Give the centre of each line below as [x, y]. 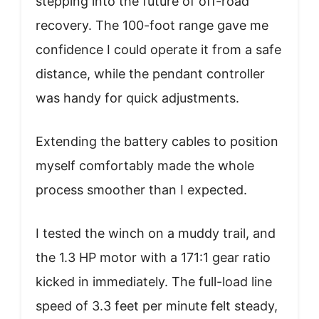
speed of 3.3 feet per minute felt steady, [157, 306]
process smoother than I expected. [141, 190]
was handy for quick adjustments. [137, 98]
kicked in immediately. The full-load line [154, 282]
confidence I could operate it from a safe [158, 49]
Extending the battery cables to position [157, 141]
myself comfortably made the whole [145, 166]
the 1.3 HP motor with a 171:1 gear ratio [153, 257]
